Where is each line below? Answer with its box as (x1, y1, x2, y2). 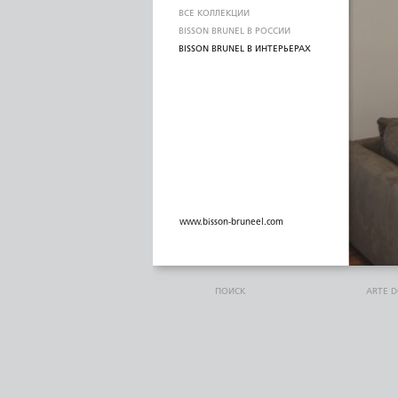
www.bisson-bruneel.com (179, 218, 283, 227)
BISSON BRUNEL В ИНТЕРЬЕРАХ (179, 44, 311, 53)
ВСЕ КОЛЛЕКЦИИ (179, 9, 250, 18)
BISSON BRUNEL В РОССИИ (179, 27, 291, 36)
